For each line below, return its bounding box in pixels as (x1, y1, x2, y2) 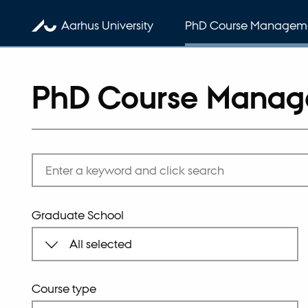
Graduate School (32, 207, 124, 222)
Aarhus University (60, 17, 153, 32)
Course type (32, 281, 97, 296)
